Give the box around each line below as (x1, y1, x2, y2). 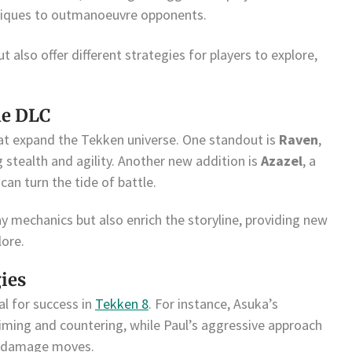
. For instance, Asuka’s (148, 295, 278, 313)
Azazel (261, 151, 302, 170)
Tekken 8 (95, 295, 148, 313)
